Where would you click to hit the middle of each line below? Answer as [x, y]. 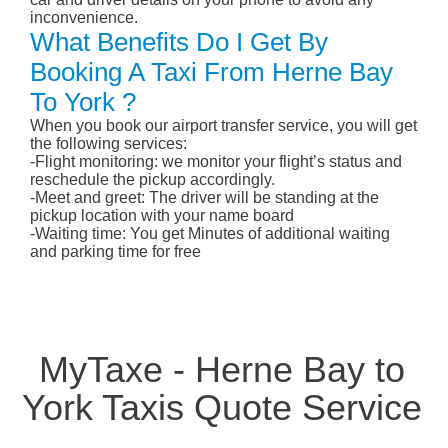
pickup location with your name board [162, 216]
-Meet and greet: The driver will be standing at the [204, 198]
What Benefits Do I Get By [179, 42]
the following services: [108, 144]
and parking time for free [115, 252]
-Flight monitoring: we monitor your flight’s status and [216, 162]
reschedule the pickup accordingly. [152, 180]
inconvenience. [84, 18]
